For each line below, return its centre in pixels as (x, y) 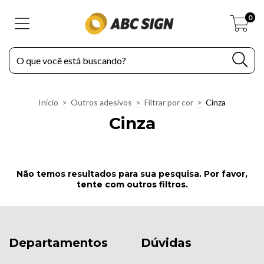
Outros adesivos (101, 102)
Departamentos (58, 243)
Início (48, 102)
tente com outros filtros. (132, 184)
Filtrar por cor (169, 102)
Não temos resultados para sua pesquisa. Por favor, (132, 174)
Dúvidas (166, 243)
